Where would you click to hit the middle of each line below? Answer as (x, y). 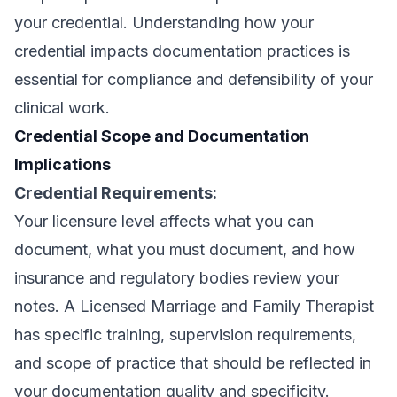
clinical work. (62, 108)
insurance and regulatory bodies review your (177, 278)
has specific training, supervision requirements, (185, 335)
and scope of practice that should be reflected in (193, 363)
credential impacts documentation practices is (182, 51)
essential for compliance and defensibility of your (194, 79)
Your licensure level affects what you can (164, 221)
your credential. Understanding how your (164, 23)
